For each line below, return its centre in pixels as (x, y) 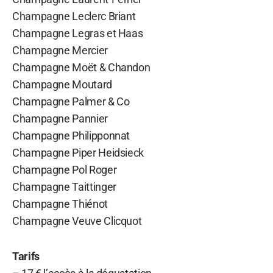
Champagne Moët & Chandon (81, 67)
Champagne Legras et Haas (78, 33)
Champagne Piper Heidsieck (78, 152)
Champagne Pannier (60, 118)
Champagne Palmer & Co (71, 101)
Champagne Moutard (62, 84)
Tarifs (26, 256)
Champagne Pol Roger (65, 169)
